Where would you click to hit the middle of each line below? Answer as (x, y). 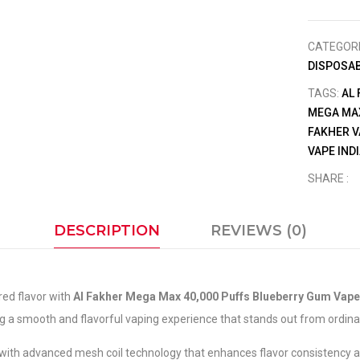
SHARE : (329, 178)
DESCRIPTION (106, 231)
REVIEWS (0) (258, 231)
